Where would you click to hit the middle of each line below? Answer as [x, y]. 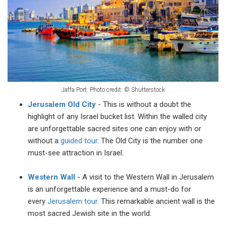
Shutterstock [147, 90]
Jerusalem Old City [62, 104]
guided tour [79, 140]
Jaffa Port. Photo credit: [93, 90]
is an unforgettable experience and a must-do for [109, 189]
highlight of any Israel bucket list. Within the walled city [117, 116]
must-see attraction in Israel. [76, 153]
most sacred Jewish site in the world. [90, 213]
